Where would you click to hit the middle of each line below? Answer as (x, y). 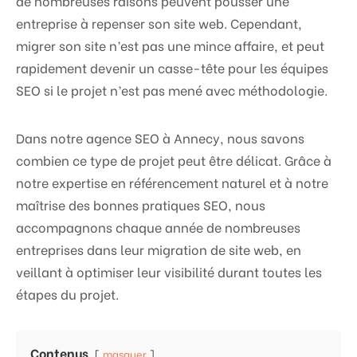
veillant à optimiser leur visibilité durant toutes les (169, 271)
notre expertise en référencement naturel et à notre (172, 182)
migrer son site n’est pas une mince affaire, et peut (170, 45)
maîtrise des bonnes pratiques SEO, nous (141, 204)
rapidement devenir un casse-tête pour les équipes (172, 67)
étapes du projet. (67, 294)
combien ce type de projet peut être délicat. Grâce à (174, 160)
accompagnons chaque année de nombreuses (158, 227)
